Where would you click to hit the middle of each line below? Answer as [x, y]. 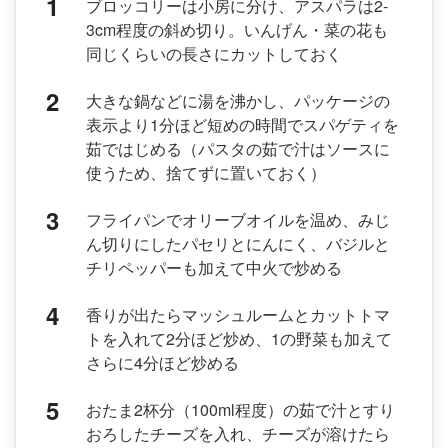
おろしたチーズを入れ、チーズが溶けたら [238, 433]
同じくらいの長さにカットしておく [214, 53]
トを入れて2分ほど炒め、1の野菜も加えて [239, 338]
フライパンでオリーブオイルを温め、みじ [238, 219]
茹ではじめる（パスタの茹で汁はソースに [238, 148]
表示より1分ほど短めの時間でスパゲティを [242, 124]
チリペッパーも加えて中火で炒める [214, 267]
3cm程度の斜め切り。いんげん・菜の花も [237, 29]
